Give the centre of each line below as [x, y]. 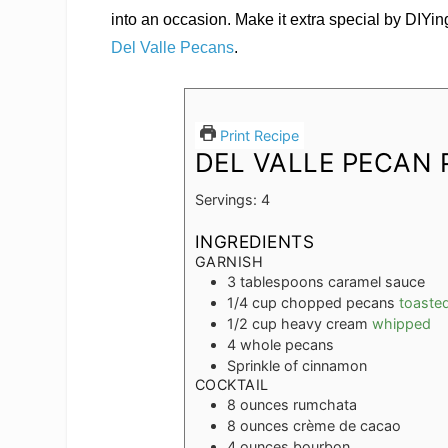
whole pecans [286, 344]
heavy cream [324, 323]
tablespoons [281, 281]
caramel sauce [376, 281]
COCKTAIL [231, 384]
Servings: [227, 199]
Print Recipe [257, 135]
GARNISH [229, 261]
